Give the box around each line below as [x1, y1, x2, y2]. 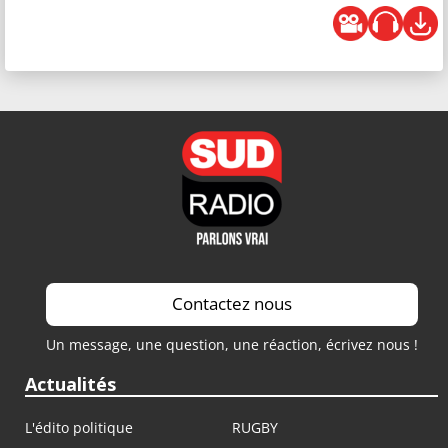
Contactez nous [171, 292, 292, 315]
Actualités [25, 372, 116, 396]
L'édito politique [25, 418, 133, 437]
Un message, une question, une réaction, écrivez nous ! [45, 335, 418, 354]
